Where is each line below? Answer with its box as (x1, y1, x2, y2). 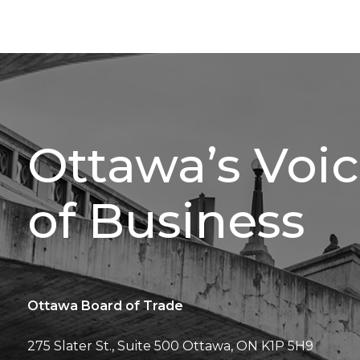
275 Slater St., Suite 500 (27, 338, 179, 354)
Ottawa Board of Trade (27, 298, 183, 313)
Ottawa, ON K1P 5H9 (179, 338, 313, 354)
